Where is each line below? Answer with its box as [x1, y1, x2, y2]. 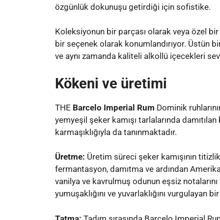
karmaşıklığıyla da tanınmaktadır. [55, 127, 177, 137]
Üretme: [55, 152, 85, 162]
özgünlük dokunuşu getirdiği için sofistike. [55, 1, 211, 12]
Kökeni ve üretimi [55, 75, 167, 92]
